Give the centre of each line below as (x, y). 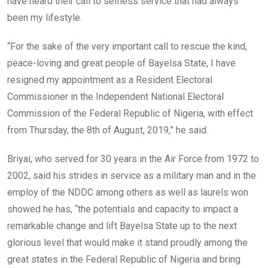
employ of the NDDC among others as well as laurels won (128, 193)
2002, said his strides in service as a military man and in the (132, 176)
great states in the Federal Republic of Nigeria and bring (124, 260)
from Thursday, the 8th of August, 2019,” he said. (108, 130)
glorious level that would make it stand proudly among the (127, 243)
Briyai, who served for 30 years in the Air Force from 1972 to (133, 159)
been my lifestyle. (45, 18)
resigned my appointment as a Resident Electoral (110, 80)
